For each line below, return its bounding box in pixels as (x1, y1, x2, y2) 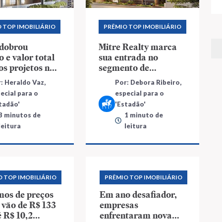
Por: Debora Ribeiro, (114, 78, 181, 86)
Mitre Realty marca (98, 40, 177, 53)
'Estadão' (114, 100, 146, 108)
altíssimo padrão (98, 71, 166, 84)
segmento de (98, 61, 149, 74)
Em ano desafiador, (99, 188, 177, 201)
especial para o (114, 89, 164, 97)
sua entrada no (98, 51, 158, 63)
